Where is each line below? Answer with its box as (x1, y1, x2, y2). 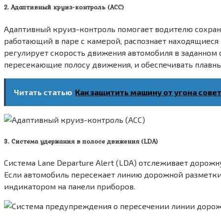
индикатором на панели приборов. (4, 181, 135, 191)
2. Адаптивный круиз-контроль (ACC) (4, 2, 124, 12)
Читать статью (14, 87, 72, 97)
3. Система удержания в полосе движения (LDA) (4, 136, 158, 146)
